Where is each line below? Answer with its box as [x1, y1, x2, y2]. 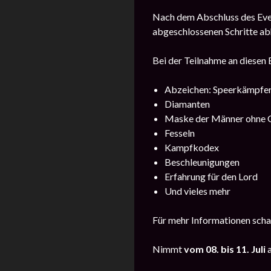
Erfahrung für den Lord [165, 171, 258, 182]
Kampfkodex [165, 142, 219, 153]
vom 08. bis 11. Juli [182, 243, 267, 255]
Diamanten [165, 98, 210, 109]
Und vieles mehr [165, 185, 230, 197]
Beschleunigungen [165, 156, 240, 168]
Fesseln [165, 127, 195, 139]
